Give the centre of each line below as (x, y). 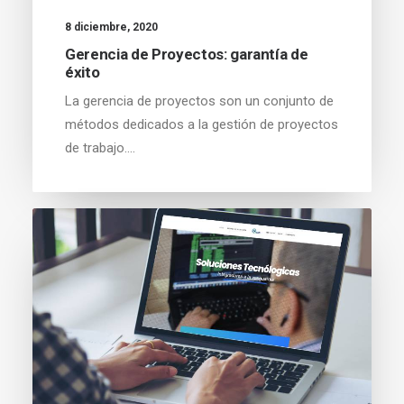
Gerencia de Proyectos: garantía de (187, 54)
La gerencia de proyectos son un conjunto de (199, 101)
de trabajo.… (100, 147)
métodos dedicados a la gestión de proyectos (202, 124)
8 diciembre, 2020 (111, 27)
